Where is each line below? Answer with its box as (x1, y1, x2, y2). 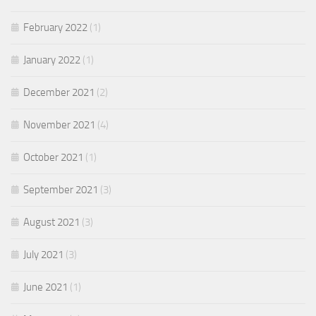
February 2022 (23, 21, 87, 35)
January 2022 (23, 54, 80, 67)
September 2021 (23, 183, 98, 197)
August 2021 (23, 216, 80, 229)
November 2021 (23, 119, 95, 132)
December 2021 (23, 86, 95, 99)
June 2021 (23, 281, 68, 294)
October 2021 (23, 151, 83, 164)
